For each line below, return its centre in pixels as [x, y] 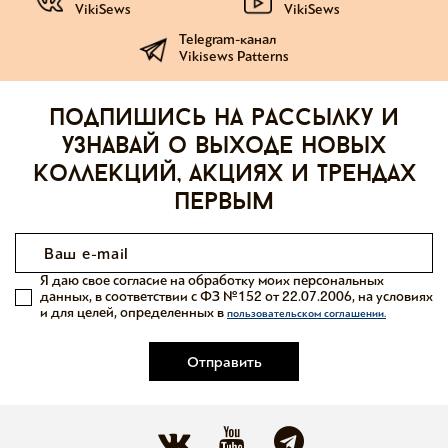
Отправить [224, 361]
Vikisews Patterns [234, 56]
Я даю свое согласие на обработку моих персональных [212, 280]
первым [224, 203]
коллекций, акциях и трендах [224, 175]
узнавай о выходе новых [224, 147]
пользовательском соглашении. [306, 313]
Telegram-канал [227, 39]
